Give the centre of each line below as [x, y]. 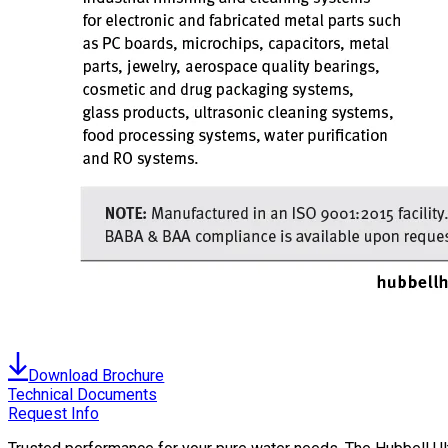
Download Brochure [96, 376]
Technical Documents [82, 395]
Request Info [53, 414]
